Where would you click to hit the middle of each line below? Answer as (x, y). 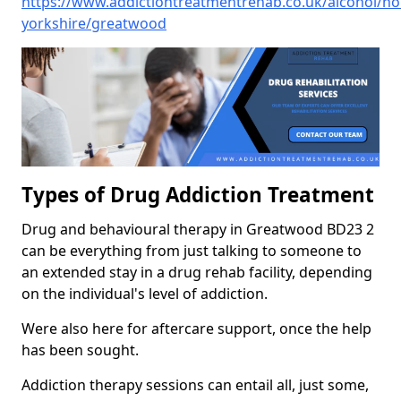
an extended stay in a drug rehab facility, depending (197, 273)
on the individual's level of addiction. (146, 294)
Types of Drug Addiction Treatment (198, 195)
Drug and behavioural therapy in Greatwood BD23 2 (198, 230)
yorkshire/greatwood (94, 24)
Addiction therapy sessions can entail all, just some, (195, 385)
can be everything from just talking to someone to (192, 251)
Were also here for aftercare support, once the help (196, 329)
